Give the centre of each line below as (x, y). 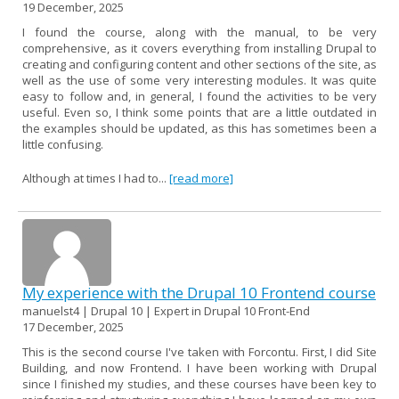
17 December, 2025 (73, 326)
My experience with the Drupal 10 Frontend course (199, 292)
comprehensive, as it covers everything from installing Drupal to (199, 48)
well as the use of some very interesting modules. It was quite (199, 80)
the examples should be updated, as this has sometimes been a (199, 128)
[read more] (201, 178)
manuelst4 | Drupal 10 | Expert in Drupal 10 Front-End (166, 310)
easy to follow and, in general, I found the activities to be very (199, 96)
